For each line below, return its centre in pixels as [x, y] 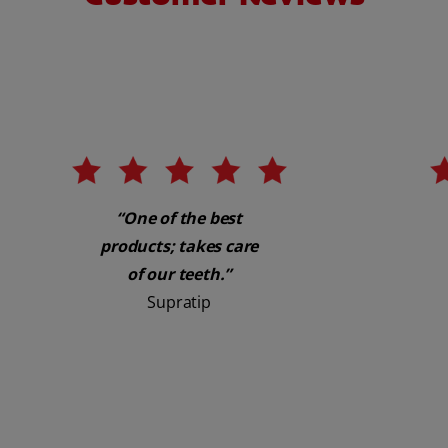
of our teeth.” [179, 273]
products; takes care [179, 245]
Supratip [179, 301]
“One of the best [179, 217]
